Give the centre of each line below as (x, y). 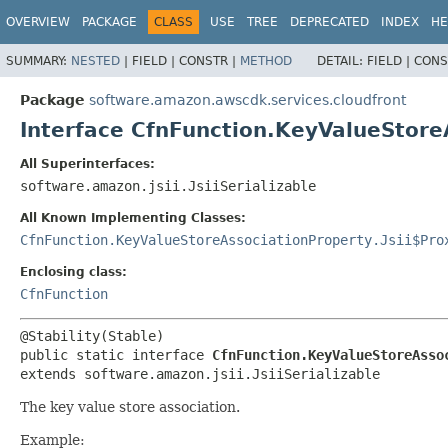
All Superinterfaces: (87, 163)
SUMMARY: (38, 60)
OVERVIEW (38, 22)
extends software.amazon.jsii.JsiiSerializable (200, 373)
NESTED (95, 60)
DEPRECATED (329, 22)
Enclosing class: (73, 271)
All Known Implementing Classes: (133, 217)
